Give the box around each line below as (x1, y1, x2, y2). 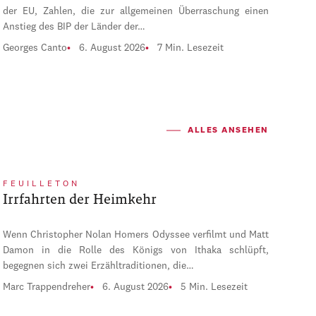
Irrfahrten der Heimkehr (3, 192, 157, 207)
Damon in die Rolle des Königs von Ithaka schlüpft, (3, 245, 269, 256)
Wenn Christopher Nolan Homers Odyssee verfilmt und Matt (3, 230, 269, 241)
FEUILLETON (3, 180, 80, 189)
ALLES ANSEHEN (188, 126, 269, 135)
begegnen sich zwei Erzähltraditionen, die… (3, 261, 195, 272)
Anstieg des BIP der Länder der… (3, 22, 146, 32)
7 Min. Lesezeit (157, 43, 224, 54)
